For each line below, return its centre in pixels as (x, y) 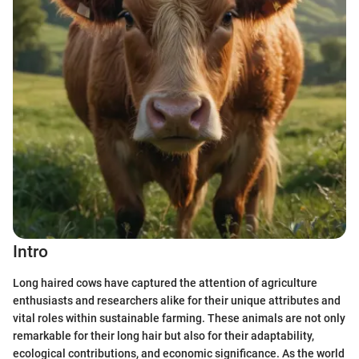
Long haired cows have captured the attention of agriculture (165, 282)
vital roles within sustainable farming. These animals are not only (179, 318)
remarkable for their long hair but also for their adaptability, (163, 335)
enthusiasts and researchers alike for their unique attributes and (177, 300)
